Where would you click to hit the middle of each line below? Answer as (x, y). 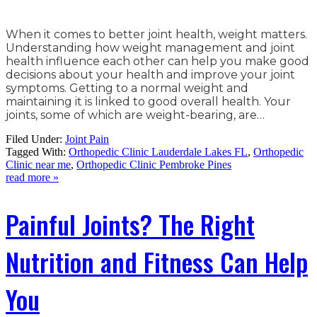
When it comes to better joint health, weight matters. (156, 35)
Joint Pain (87, 139)
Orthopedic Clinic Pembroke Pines (154, 165)
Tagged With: (37, 152)
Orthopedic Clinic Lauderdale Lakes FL (158, 152)
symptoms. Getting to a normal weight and (127, 88)
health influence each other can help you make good (157, 62)
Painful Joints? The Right (130, 224)
